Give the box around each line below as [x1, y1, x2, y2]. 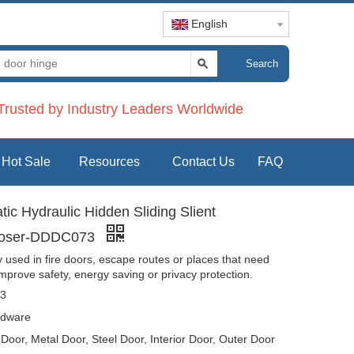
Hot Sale [2, 154, 51, 168]
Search [245, 58, 278, 70]
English [191, 17, 228, 30]
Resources [79, 154, 140, 168]
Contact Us [171, 154, 235, 168]
